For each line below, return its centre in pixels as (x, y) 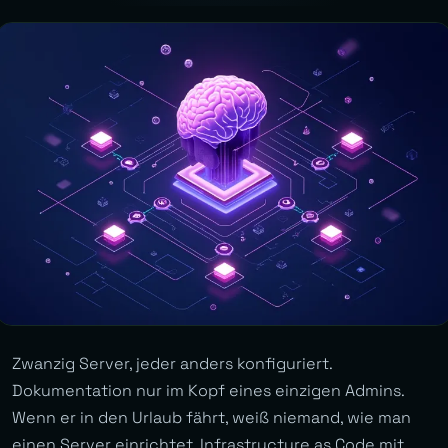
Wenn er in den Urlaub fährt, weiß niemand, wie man (211, 418)
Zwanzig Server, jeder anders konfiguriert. (172, 364)
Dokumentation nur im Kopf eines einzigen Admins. (208, 391)
